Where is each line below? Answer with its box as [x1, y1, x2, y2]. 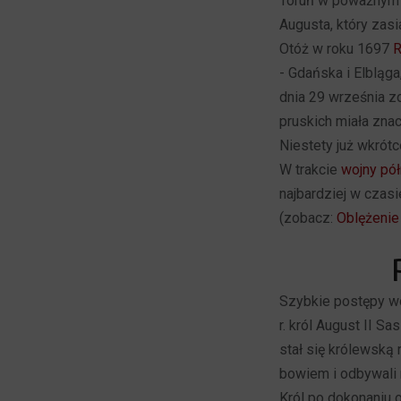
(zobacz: [279, 209, 337, 227]
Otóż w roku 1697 [279, 40, 393, 58]
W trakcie [279, 161, 341, 179]
